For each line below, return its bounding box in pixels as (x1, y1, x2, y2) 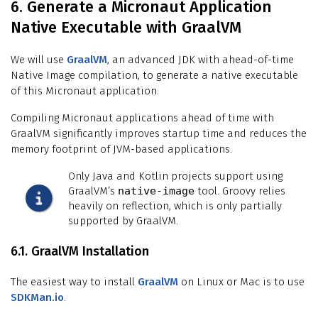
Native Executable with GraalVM (11, 17, 241, 37)
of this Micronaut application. (11, 84, 159, 97)
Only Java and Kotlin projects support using (68, 169, 283, 182)
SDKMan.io (11, 290, 64, 304)
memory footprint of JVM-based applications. (11, 142, 232, 155)
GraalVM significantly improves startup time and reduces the (11, 126, 307, 140)
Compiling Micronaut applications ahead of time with (11, 111, 274, 124)
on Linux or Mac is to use (178, 275, 305, 288)
